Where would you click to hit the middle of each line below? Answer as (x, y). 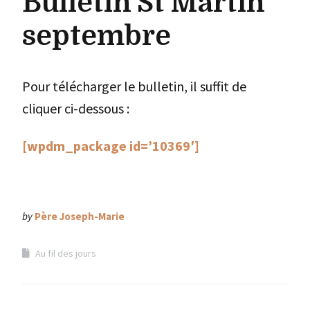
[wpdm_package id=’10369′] (111, 145)
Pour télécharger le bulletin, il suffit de (134, 86)
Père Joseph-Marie (80, 216)
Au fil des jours (66, 253)
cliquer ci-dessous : (76, 108)
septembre (97, 36)
